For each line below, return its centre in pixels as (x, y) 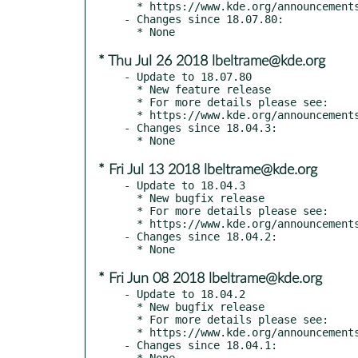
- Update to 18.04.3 (185, 185)
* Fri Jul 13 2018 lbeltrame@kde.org (208, 170)
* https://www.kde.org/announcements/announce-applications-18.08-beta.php (130, 115)
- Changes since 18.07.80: (204, 19)
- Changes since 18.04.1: (201, 345)
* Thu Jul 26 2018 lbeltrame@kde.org (212, 61)
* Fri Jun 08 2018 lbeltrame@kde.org (210, 278)
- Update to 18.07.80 (188, 76)
